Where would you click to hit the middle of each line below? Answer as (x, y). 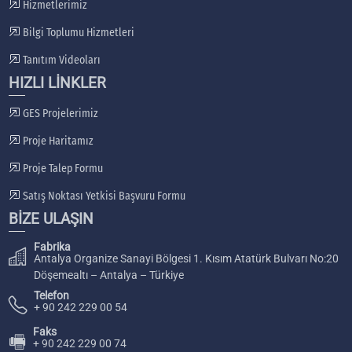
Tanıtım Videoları (60, 60)
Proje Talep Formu (61, 168)
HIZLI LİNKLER (57, 82)
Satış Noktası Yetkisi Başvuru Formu (103, 196)
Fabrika (52, 246)
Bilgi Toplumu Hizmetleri (77, 32)
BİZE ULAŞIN (51, 218)
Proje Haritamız (57, 141)
